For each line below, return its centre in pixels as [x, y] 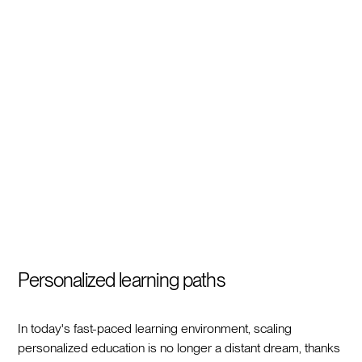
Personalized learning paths [121, 280]
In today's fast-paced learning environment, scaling [155, 328]
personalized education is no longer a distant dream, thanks [179, 347]
